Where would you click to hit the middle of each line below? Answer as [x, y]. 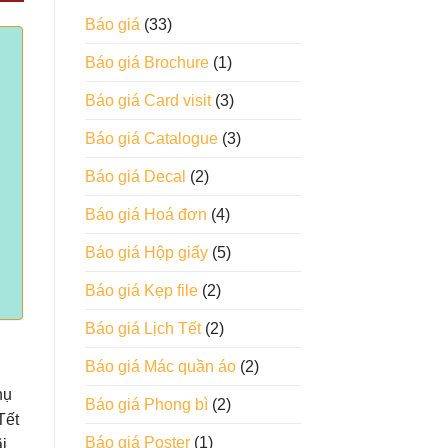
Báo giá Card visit [147, 101]
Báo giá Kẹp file [141, 291]
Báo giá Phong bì [146, 405]
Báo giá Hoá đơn [145, 215]
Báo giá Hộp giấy [146, 253]
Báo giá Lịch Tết [142, 329]
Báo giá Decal [135, 177]
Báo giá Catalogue [151, 139]
